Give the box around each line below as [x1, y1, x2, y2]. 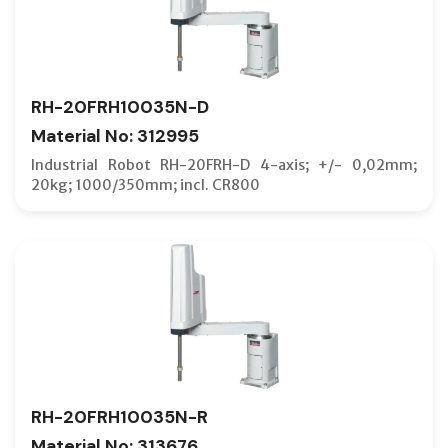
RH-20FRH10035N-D [31, 95, 209, 118]
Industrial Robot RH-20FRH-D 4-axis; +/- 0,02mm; [31, 155, 417, 174]
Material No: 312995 [31, 124, 199, 147]
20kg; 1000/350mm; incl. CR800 [31, 175, 260, 194]
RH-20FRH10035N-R [31, 405, 208, 428]
